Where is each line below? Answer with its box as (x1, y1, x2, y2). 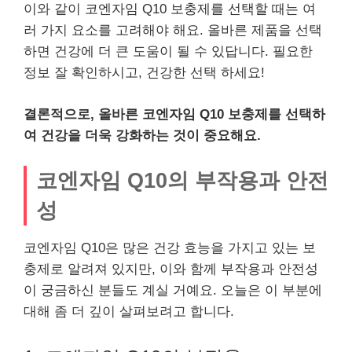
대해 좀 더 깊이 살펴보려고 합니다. (24, 304, 234, 320)
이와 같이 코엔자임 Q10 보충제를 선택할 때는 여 (24, 2, 316, 17)
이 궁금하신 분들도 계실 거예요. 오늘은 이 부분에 (24, 283, 322, 299)
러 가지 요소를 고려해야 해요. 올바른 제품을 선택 (24, 23, 322, 38)
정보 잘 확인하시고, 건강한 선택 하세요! (24, 65, 265, 81)
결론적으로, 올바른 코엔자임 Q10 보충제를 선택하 (24, 106, 325, 122)
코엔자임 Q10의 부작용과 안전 (36, 168, 328, 193)
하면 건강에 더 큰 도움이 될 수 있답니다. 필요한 (24, 44, 313, 60)
